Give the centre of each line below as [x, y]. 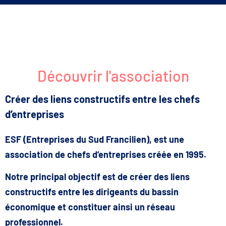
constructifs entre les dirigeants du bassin [92, 192]
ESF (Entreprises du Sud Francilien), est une [95, 139]
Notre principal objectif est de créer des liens [97, 177]
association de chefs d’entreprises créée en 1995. [106, 154]
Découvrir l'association [113, 76]
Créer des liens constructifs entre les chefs [102, 99]
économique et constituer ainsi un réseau [90, 207]
